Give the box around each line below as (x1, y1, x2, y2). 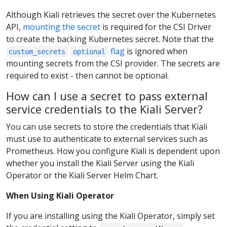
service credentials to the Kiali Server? (6, 101, 203, 117)
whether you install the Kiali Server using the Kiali (6, 158, 194, 169)
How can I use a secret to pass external (6, 88, 208, 103)
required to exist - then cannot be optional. (6, 69, 169, 81)
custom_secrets (9, 47, 66, 56)
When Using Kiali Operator (6, 190, 114, 202)
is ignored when (124, 45, 187, 57)
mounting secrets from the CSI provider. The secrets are (6, 57, 220, 69)
